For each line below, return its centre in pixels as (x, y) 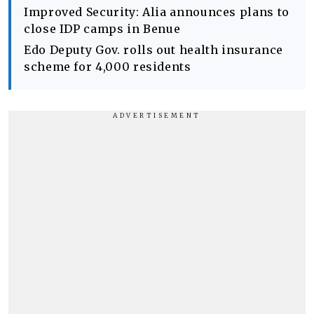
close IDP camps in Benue (102, 29)
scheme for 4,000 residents (108, 67)
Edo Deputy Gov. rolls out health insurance (153, 50)
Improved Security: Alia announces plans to (157, 12)
